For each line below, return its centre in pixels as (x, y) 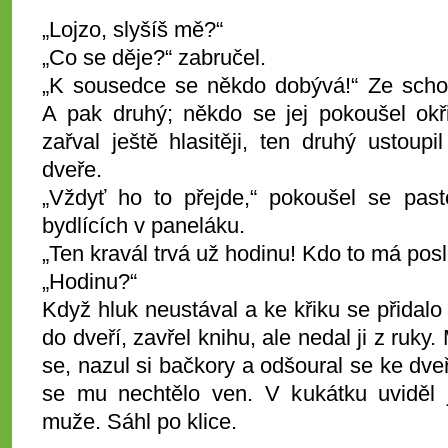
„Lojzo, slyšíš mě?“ (132, 29)
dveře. (72, 169)
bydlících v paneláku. (143, 225)
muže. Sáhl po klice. (139, 421)
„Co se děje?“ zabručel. (154, 57)
